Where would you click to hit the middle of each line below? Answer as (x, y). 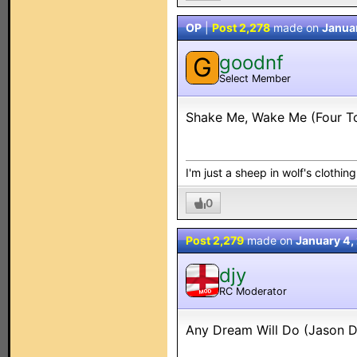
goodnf (251, 62)
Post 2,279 (215, 240)
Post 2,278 (241, 27)
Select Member (255, 78)
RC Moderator (253, 291)
